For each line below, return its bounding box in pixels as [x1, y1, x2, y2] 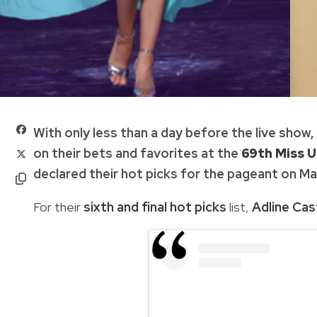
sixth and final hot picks [83, 198, 226, 215]
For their [33, 198, 83, 215]
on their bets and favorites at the [33, 144, 241, 161]
